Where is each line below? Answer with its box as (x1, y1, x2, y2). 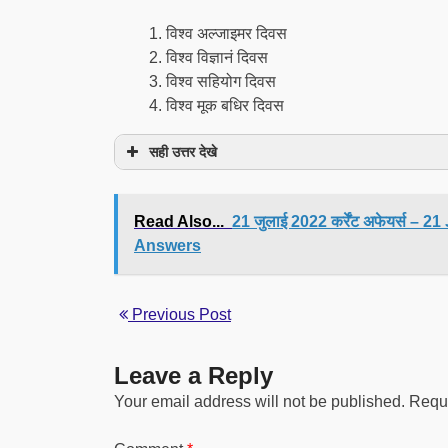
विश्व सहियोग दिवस (166, 73, 276, 90)
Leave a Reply (114, 362, 273, 389)
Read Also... (134, 213, 224, 230)
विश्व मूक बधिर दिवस (166, 97, 284, 114)
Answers (134, 237, 201, 254)
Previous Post (128, 306, 231, 323)
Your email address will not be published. (114, 393, 405, 410)
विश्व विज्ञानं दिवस (166, 49, 268, 66)
